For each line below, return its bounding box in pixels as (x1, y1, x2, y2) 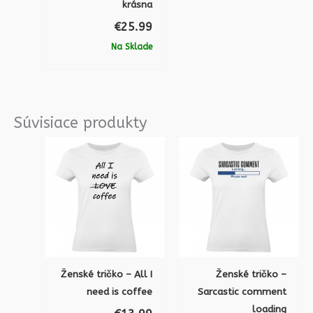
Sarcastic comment (198, 285, 287, 298)
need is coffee (87, 285, 153, 298)
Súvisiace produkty (14, 114, 147, 133)
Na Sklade (111, 42, 153, 52)
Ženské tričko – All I (61, 268, 153, 280)
